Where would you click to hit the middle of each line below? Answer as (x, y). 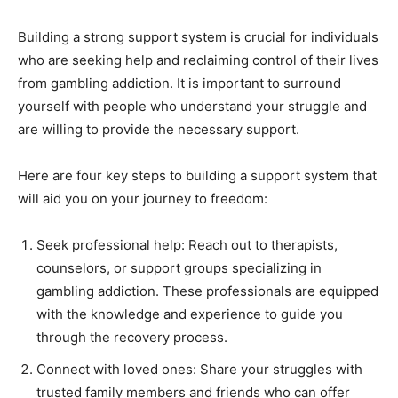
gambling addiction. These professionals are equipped (207, 291)
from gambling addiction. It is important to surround (179, 84)
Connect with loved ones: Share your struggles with (199, 370)
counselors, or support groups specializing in (179, 268)
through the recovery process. (132, 338)
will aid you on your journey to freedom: (143, 199)
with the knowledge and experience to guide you (190, 314)
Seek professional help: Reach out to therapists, (187, 245)
